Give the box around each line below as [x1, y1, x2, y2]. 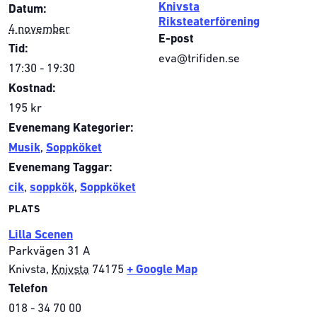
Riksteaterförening [158, 16, 260, 28]
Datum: [8, 3, 47, 16]
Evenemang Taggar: [8, 161, 113, 174]
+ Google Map [127, 263, 197, 276]
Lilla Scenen [8, 229, 73, 241]
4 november [8, 23, 70, 35]
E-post [158, 33, 194, 45]
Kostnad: [8, 82, 56, 95]
